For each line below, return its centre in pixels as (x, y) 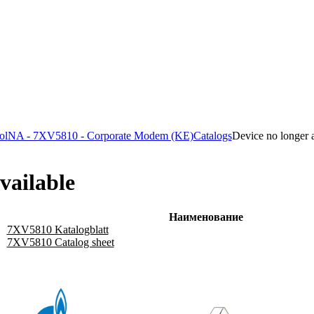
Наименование (206, 217)
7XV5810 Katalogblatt (57, 229)
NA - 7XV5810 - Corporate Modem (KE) (100, 136)
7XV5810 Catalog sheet (60, 242)
